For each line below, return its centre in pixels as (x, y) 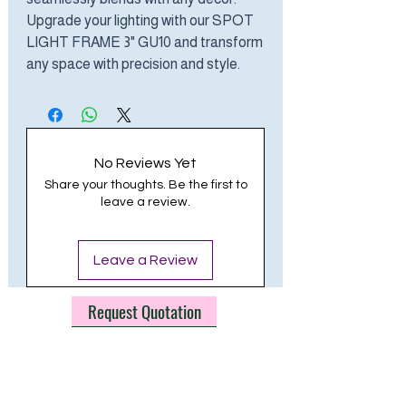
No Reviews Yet (145, 163)
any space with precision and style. (133, 63)
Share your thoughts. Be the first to (145, 184)
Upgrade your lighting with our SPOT (140, 20)
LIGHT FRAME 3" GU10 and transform (145, 42)
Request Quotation (144, 311)
